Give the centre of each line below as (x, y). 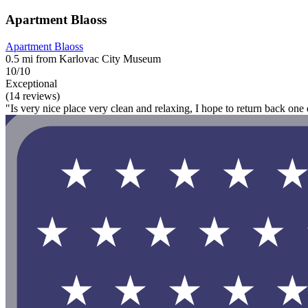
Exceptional (31, 84)
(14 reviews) (33, 96)
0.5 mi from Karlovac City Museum (83, 59)
